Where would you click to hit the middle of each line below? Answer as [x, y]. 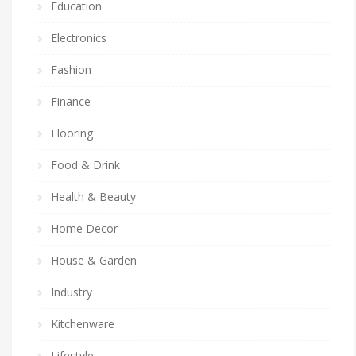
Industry [72, 292]
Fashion [71, 69]
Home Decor [84, 228]
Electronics [79, 37]
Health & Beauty [93, 196]
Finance [71, 101]
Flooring [72, 133]
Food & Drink [85, 164]
